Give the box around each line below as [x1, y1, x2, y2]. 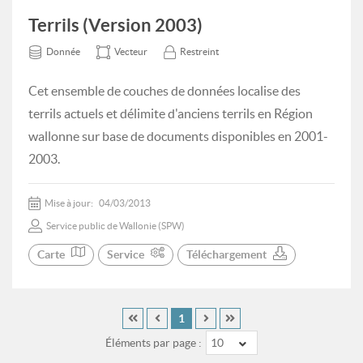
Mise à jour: [45, 198, 95, 208]
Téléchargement [186, 248, 267, 261]
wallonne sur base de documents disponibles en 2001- [28, 129, 328, 143]
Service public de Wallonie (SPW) [46, 220, 185, 231]
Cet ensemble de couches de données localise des [28, 83, 301, 98]
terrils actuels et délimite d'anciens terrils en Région [28, 106, 313, 121]
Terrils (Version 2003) [28, 15, 203, 35]
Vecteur [114, 46, 147, 57]
